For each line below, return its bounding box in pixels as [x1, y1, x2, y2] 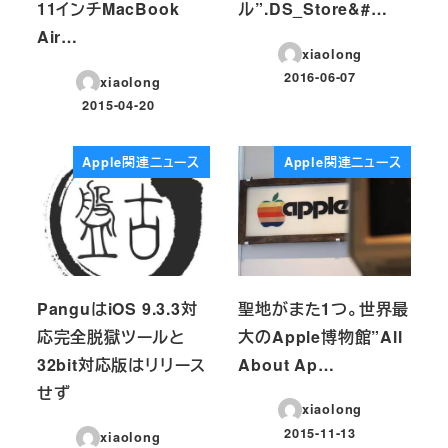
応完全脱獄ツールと [36, 324, 185, 348]
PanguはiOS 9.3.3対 [36, 296, 198, 320]
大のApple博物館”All [238, 324, 403, 348]
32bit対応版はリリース [36, 352, 207, 376]
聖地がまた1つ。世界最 [238, 296, 410, 320]
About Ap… [238, 352, 335, 376]
